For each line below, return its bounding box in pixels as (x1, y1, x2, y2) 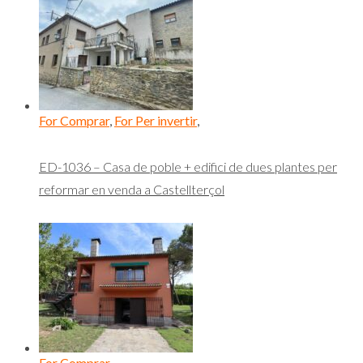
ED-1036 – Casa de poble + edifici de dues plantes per (39, 158, 337, 174)
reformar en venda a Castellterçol (39, 181, 224, 197)
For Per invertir (114, 113, 197, 129)
